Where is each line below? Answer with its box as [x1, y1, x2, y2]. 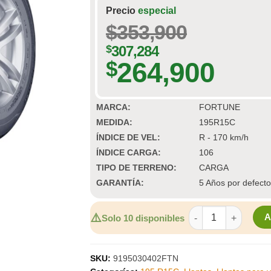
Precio [106, 5, 138, 16]
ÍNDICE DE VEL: [96, 132, 160, 142]
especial [138, 5, 176, 16]
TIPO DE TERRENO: [96, 163, 177, 172]
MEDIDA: [96, 117, 132, 127]
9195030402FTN [111, 253, 178, 264]
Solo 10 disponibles [102, 212, 184, 223]
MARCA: [96, 102, 131, 112]
